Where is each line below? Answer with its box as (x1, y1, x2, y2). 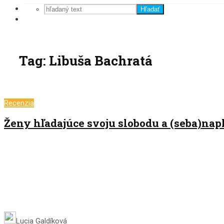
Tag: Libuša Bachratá (19, 52, 152, 69)
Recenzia (4, 98, 34, 107)
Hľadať (140, 5, 160, 13)
